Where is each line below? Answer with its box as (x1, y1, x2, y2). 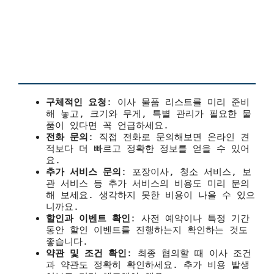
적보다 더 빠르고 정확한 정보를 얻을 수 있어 (46, 143, 250, 154)
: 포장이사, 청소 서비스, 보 (121, 166, 251, 177)
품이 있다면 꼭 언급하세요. (46, 119, 169, 131)
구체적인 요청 (46, 96, 106, 108)
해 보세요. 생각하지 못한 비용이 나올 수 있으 (46, 189, 255, 201)
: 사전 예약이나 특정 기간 (130, 212, 250, 224)
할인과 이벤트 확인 (46, 212, 130, 224)
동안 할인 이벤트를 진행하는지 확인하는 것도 (46, 224, 248, 235)
